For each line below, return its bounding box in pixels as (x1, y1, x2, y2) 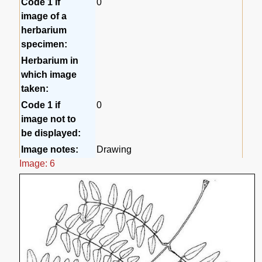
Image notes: (21, 144, 79, 155)
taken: (21, 84, 49, 94)
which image (21, 70, 77, 80)
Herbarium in (21, 56, 79, 66)
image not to (21, 114, 77, 125)
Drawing (96, 144, 132, 155)
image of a (21, 11, 67, 22)
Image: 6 (19, 158, 56, 169)
